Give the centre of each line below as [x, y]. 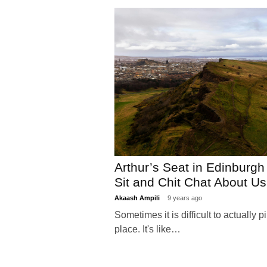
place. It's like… [148, 229]
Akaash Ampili [138, 198]
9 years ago [185, 198]
